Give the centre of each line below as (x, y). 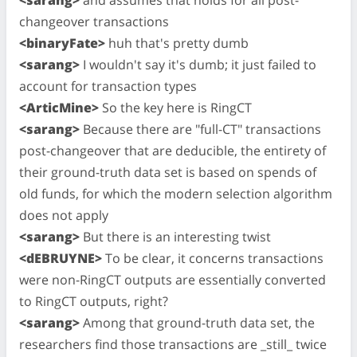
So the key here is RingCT (175, 107)
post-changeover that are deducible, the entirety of (173, 150)
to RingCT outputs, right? (94, 301)
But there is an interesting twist (175, 236)
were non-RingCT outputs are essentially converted (173, 279)
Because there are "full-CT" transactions (200, 129)
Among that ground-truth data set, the (197, 322)
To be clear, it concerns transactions (213, 258)
